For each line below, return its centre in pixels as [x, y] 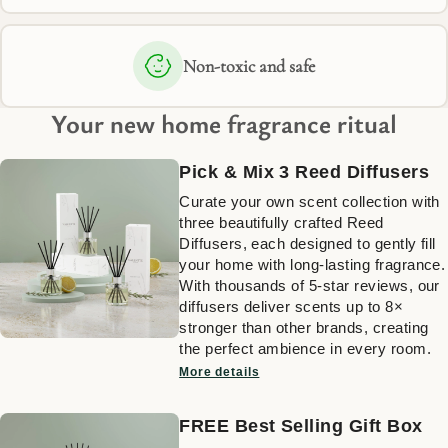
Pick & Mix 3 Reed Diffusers [304, 171]
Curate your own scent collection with [309, 201]
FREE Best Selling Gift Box [301, 425]
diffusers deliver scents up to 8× [291, 306]
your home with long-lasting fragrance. [312, 264]
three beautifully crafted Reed [281, 222]
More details [219, 371]
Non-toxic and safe [249, 65]
